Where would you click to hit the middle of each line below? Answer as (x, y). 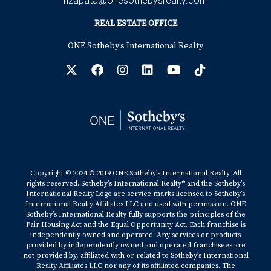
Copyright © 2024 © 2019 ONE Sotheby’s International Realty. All (135, 173)
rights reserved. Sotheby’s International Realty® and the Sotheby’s (135, 184)
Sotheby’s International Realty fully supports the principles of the (135, 214)
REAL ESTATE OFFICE (135, 24)
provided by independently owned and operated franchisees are (135, 245)
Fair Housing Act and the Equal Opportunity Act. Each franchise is (135, 225)
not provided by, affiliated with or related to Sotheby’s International (135, 256)
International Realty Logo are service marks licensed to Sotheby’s (135, 194)
